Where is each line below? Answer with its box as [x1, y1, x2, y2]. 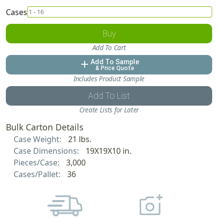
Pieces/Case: [14, 157, 61, 168]
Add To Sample [91, 57, 139, 66]
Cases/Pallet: [14, 168, 62, 180]
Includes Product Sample [73, 73, 145, 83]
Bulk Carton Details [6, 121, 83, 133]
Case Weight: [14, 133, 63, 145]
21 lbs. [68, 133, 91, 145]
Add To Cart [92, 42, 126, 52]
